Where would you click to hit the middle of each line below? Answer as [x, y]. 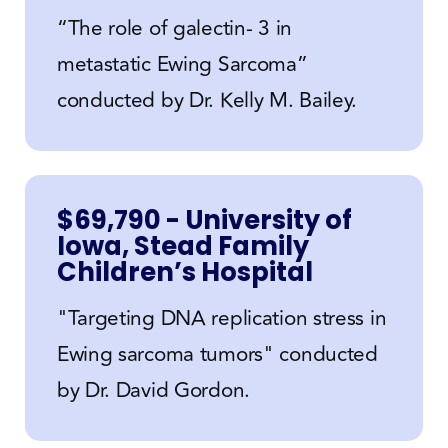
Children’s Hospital [184, 271]
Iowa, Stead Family [182, 245]
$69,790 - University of [204, 219]
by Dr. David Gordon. [153, 390]
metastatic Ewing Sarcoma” [182, 64]
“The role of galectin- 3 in [174, 28]
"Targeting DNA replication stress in [221, 318]
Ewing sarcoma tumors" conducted [217, 354]
